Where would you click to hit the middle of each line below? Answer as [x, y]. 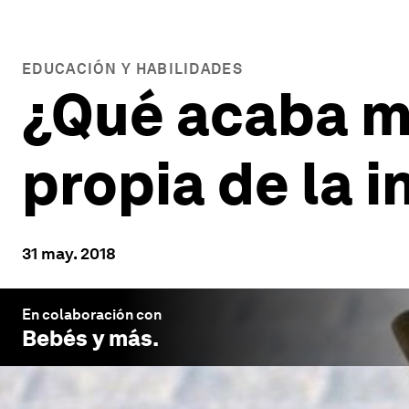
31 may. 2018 [69, 253]
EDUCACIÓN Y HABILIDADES [132, 69]
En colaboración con [92, 315]
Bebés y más [87, 338]
